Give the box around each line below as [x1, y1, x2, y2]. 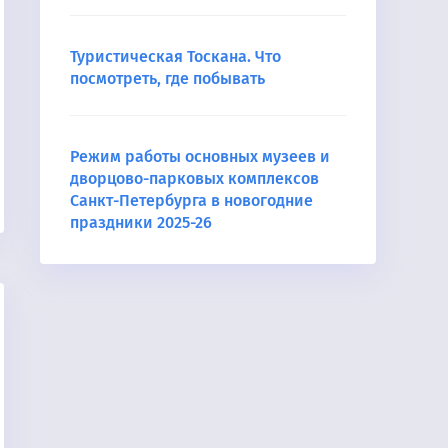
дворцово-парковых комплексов [70, 169, 319, 188]
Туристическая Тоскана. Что [70, 47, 281, 66]
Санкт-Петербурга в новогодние [70, 191, 313, 210]
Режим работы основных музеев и [70, 147, 330, 166]
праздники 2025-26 [70, 213, 212, 232]
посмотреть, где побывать [70, 69, 265, 88]
